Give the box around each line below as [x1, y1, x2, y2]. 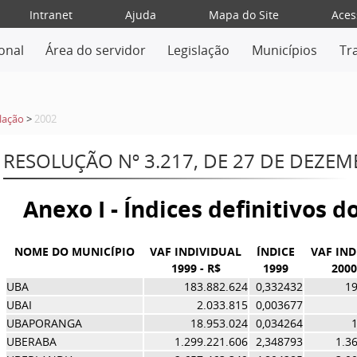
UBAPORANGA [6, 316, 82, 331]
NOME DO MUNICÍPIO [14, 244, 135, 259]
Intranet [29, 7, 73, 22]
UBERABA [6, 334, 57, 349]
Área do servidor [45, 41, 146, 59]
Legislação [167, 41, 230, 59]
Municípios [252, 41, 318, 59]
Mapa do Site [208, 7, 279, 22]
